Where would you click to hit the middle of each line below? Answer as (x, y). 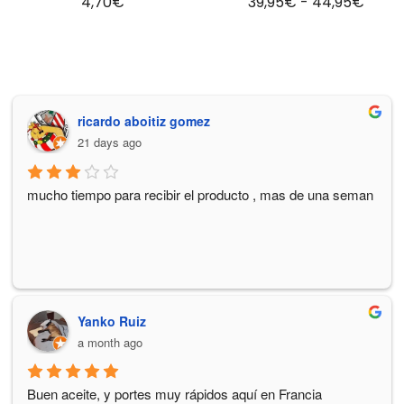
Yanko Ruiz (112, 321)
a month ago (110, 342)
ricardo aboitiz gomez (144, 121)
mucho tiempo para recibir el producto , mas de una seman (200, 194)
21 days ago (110, 142)
